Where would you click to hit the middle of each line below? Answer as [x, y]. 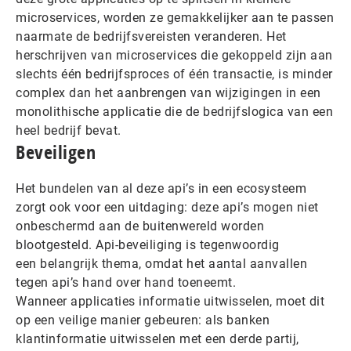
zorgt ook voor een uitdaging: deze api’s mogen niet [167, 207]
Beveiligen [56, 152]
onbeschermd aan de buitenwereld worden [140, 226]
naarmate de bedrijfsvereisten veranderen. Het [151, 36]
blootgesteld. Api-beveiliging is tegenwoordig [148, 245]
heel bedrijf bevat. [70, 130]
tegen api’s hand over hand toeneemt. [129, 282]
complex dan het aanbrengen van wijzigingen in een [168, 93]
